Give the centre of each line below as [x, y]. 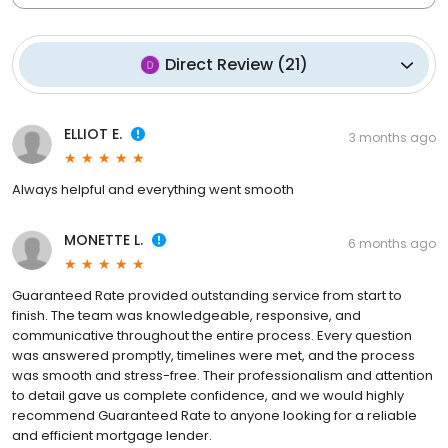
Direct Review [218, 65]
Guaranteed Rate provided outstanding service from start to [207, 296]
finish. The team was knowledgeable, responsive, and [186, 316]
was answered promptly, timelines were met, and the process [213, 356]
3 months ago [392, 138]
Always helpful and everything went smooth [153, 190]
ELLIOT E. [93, 134]
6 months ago [392, 244]
